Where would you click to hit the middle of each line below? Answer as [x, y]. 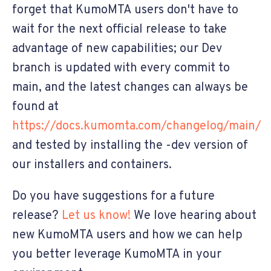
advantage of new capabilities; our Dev [117, 49]
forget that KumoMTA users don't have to [125, 10]
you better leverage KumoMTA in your [117, 254]
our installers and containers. [92, 165]
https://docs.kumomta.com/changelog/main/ [137, 126]
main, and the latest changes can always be [130, 87]
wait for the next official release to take [119, 29]
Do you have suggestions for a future [113, 196]
